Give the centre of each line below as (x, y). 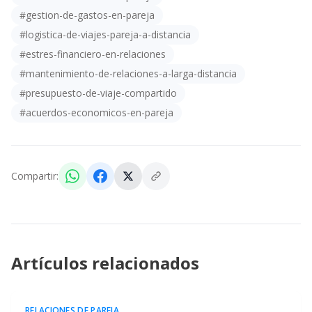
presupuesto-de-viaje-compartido (101, 93)
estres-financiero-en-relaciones (96, 54)
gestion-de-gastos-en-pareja (90, 15)
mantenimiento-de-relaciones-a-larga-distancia (131, 73)
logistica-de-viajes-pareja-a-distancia (108, 34)
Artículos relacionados (105, 263)
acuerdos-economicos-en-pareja (100, 112)
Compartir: (35, 176)
